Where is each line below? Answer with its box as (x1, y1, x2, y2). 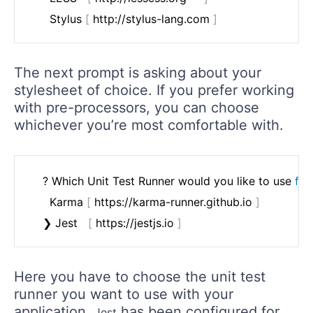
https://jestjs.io (92, 216, 177, 231)
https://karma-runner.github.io (91, 195, 256, 210)
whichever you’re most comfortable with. (14, 117, 284, 134)
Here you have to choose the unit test (14, 268, 265, 286)
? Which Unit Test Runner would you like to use (43, 174, 295, 189)
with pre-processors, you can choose (14, 99, 259, 117)
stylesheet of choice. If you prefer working (14, 82, 294, 99)
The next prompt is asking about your (14, 64, 261, 82)
